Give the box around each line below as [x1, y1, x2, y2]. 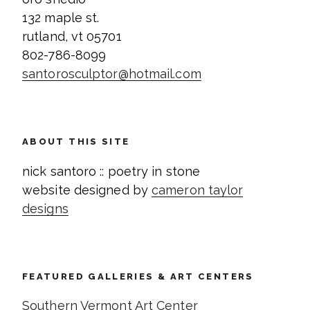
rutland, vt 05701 [22, 29, 122, 44]
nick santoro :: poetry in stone [22, 163, 201, 179]
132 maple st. [22, 10, 100, 26]
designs [22, 201, 69, 216]
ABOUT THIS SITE [22, 136, 130, 147]
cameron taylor [152, 182, 244, 197]
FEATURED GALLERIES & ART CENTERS [22, 271, 254, 282]
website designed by [22, 182, 152, 197]
